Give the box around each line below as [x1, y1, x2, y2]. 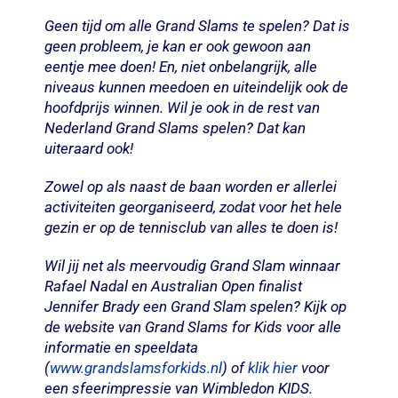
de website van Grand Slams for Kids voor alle [44, 317, 341, 336]
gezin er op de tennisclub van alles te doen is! [44, 218, 338, 236]
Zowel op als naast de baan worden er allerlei [44, 177, 337, 195]
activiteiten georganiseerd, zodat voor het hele [44, 197, 342, 216]
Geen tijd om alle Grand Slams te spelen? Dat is [44, 16, 350, 35]
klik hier [247, 358, 298, 377]
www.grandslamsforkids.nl [49, 358, 222, 377]
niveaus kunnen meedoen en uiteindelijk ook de [44, 77, 348, 96]
